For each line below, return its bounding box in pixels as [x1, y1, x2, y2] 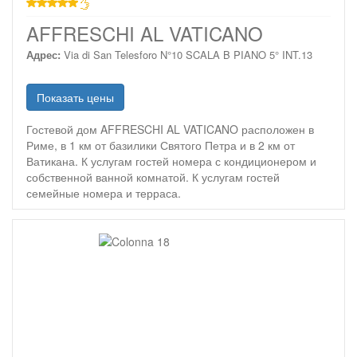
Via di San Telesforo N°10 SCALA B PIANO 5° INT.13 [64, 47, 312, 62]
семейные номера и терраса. [26, 185, 181, 201]
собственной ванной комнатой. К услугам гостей [26, 169, 280, 185]
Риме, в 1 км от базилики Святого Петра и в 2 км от [26, 137, 295, 153]
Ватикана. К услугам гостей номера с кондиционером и [26, 153, 316, 169]
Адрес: [26, 47, 61, 62]
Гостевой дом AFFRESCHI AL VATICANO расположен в [26, 121, 314, 137]
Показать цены [37, 89, 114, 105]
